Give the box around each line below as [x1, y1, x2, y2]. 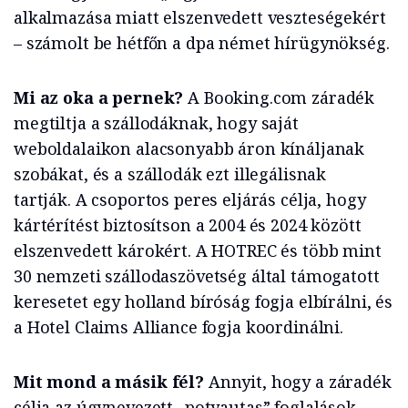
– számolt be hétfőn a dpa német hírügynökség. [14, 32, 390, 55]
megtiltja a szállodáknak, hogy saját [14, 112, 299, 135]
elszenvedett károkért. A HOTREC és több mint [14, 240, 382, 262]
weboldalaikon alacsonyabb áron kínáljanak [14, 138, 365, 160]
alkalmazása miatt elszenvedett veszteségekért [14, 6, 386, 29]
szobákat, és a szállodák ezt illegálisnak [14, 163, 327, 186]
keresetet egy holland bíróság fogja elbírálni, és [14, 291, 393, 313]
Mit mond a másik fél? [14, 371, 209, 393]
